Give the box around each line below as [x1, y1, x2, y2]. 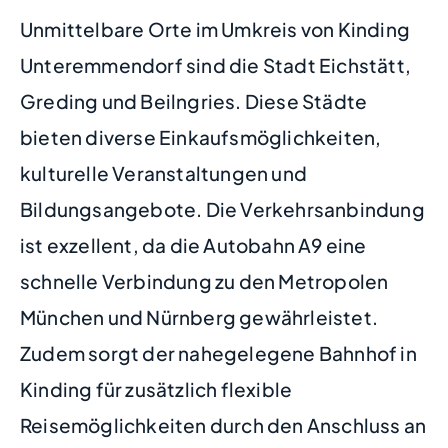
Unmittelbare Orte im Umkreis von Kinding [20, 17, 411, 42]
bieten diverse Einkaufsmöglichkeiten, [20, 125, 382, 150]
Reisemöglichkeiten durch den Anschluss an [20, 413, 427, 438]
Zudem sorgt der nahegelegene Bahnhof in [20, 341, 417, 366]
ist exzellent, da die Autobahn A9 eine [20, 233, 367, 258]
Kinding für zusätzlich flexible [20, 377, 293, 402]
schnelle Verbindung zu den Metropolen [20, 269, 389, 294]
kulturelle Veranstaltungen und [20, 161, 307, 186]
